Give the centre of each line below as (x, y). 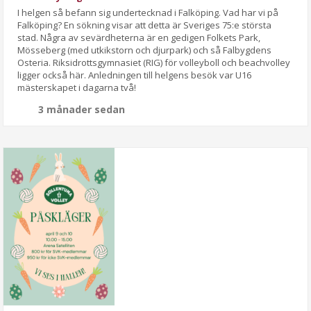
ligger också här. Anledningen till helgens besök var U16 (135, 75)
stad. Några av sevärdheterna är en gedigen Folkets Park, (139, 38)
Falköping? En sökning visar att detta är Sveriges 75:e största (145, 25)
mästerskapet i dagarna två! (77, 88)
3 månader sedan (82, 110)
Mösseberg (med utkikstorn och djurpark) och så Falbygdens (145, 50)
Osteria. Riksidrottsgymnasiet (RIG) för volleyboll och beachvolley (154, 63)
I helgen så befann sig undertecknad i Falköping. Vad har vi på (148, 13)
